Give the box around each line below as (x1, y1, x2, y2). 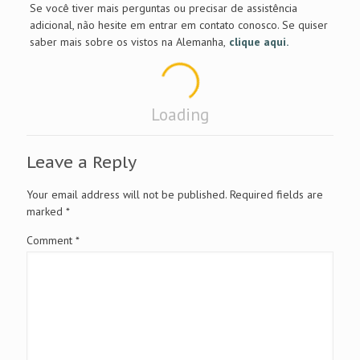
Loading (150, 103, 209, 125)
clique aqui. (228, 34, 288, 49)
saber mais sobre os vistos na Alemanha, (29, 34, 226, 49)
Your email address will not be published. (27, 186, 227, 202)
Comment (27, 232, 76, 247)
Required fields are (230, 186, 323, 202)
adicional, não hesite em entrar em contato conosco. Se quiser (29, 17, 328, 32)
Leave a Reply (27, 150, 137, 173)
